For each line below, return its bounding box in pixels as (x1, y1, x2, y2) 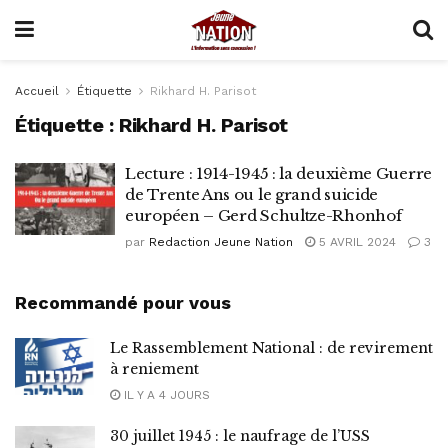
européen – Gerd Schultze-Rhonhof (125, 206, 402, 225)
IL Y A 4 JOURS (120, 388, 210, 402)
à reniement (110, 360, 199, 378)
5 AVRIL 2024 (315, 235, 396, 249)
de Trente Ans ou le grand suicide (125, 185, 379, 204)
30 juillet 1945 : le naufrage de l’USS (110, 427, 370, 445)
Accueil (15, 84, 59, 98)
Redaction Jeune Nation (149, 235, 293, 249)
